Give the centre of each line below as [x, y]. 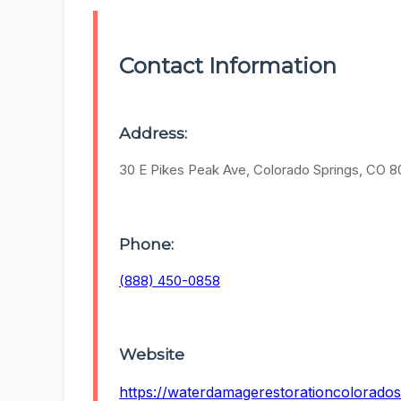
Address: [153, 133]
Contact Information [228, 66]
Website [152, 354]
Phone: [146, 243]
